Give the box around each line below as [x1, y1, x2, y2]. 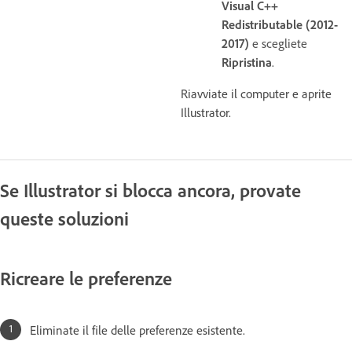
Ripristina [222, 54, 272, 70]
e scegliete [249, 35, 307, 51]
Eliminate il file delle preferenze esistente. [30, 321, 248, 338]
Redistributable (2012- [222, 16, 338, 32]
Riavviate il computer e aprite [181, 86, 332, 101]
